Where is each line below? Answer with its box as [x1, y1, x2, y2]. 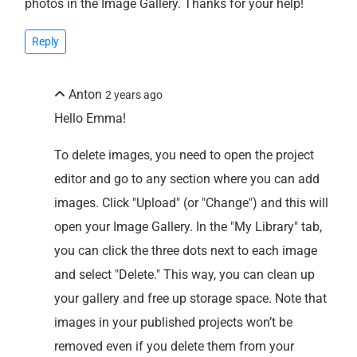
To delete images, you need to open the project [54, 147, 315, 163]
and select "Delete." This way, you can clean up [54, 266, 316, 282]
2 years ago [105, 88, 163, 101]
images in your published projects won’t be [54, 314, 293, 330]
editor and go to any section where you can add [54, 171, 320, 186]
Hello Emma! [54, 110, 127, 126]
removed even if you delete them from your [54, 338, 295, 354]
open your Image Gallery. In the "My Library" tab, [54, 218, 323, 234]
